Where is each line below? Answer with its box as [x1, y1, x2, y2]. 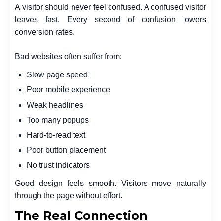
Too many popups [27, 115, 89, 124]
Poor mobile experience [27, 85, 110, 94]
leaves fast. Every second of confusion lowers [15, 15, 206, 24]
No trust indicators [27, 161, 90, 170]
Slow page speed [27, 70, 88, 79]
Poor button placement [27, 146, 106, 154]
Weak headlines [27, 101, 83, 109]
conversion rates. [15, 27, 74, 36]
